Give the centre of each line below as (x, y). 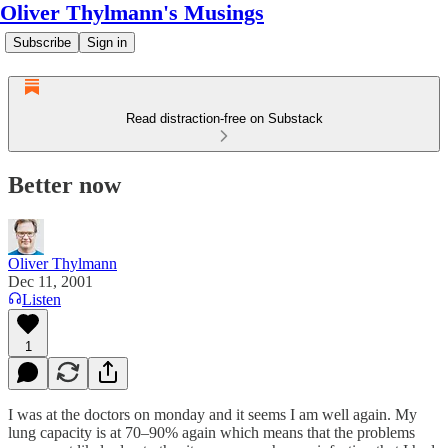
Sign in (107, 42)
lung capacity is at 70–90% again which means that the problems (211, 432)
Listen (41, 299)
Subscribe (42, 42)
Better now (64, 184)
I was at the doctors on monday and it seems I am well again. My (212, 414)
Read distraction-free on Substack (224, 118)
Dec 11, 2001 (50, 281)
